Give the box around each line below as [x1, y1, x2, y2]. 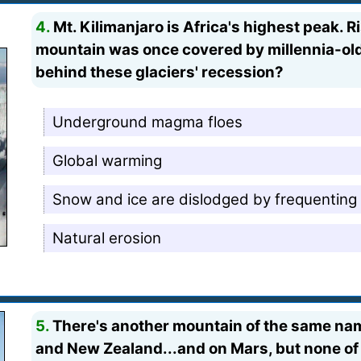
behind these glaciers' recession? [35, 62, 284, 81]
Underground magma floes [52, 112, 243, 131]
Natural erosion [52, 228, 162, 247]
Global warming [52, 151, 163, 170]
